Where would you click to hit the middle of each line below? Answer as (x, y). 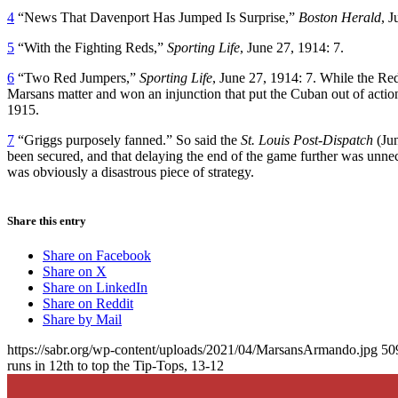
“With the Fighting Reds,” (91, 47)
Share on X (75, 272)
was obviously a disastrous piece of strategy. (132, 171)
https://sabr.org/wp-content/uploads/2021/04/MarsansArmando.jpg (192, 350)
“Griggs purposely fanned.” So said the (127, 139)
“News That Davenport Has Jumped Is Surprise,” (156, 17)
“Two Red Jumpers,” (77, 77)
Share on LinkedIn (95, 288)
